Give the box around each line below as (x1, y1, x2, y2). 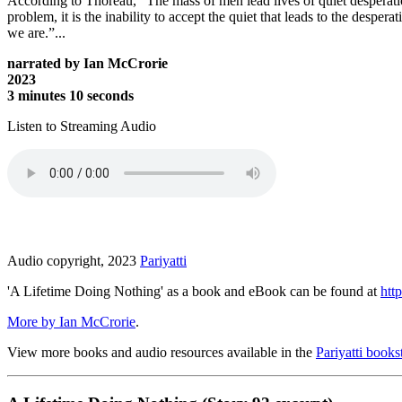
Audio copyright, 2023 (7, 253, 140, 269)
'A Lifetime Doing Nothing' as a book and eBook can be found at (7, 284, 380, 300)
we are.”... (7, 25, 66, 41)
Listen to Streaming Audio (7, 118, 156, 135)
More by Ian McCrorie (7, 314, 135, 330)
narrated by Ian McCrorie (7, 56, 168, 72)
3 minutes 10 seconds (7, 88, 134, 104)
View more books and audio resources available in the (7, 345, 316, 361)
